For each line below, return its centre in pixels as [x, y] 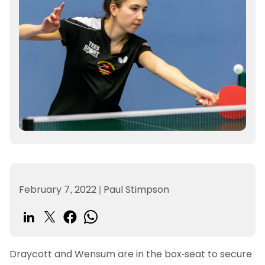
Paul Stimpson [135, 190]
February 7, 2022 [59, 190]
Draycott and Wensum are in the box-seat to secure [131, 254]
